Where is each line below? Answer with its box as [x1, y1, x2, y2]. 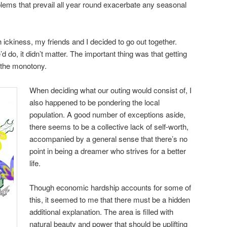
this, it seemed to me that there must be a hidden [29, 194, 191, 205]
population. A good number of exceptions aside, [29, 108, 186, 120]
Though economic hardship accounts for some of [29, 182, 192, 193]
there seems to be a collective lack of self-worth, [29, 121, 189, 132]
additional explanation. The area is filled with [29, 206, 174, 217]
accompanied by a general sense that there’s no [29, 133, 188, 144]
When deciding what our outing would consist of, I [29, 84, 192, 95]
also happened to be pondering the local [29, 96, 160, 107]
